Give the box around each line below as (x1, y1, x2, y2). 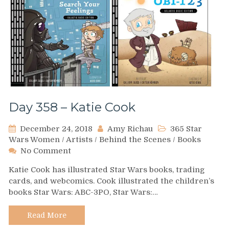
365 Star (170, 124, 202, 133)
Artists (66, 134, 93, 144)
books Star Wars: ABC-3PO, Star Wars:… (9, 187, 158, 197)
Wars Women (9, 134, 60, 144)
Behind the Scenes (99, 134, 171, 144)
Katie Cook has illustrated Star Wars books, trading (9, 165, 205, 174)
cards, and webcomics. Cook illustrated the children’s (9, 176, 214, 186)
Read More (27, 211, 66, 219)
